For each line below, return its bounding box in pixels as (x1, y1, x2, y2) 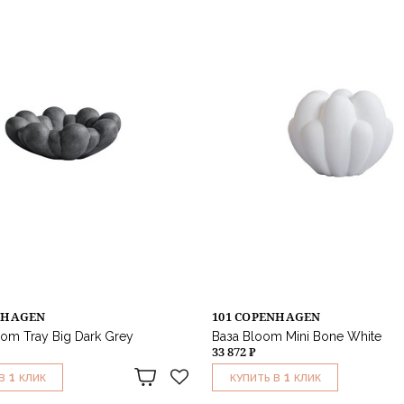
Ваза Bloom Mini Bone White (212, 328, 381, 344)
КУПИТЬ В (229, 372, 280, 384)
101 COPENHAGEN (212, 308, 321, 325)
